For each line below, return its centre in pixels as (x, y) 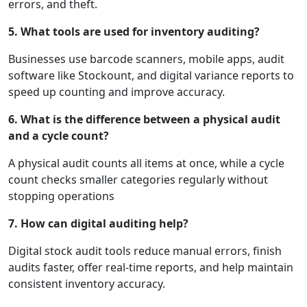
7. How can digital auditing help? (98, 224)
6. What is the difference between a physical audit (144, 120)
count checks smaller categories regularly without (138, 180)
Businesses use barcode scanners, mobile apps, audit (146, 59)
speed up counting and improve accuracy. (116, 92)
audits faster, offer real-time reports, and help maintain (151, 268)
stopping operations (61, 196)
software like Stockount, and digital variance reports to (151, 76)
